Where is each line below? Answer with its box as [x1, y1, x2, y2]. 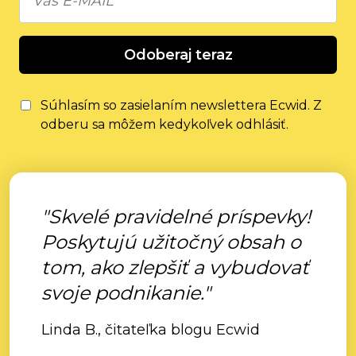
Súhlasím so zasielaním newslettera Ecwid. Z [41, 98, 322, 113]
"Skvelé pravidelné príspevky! [41, 205, 311, 228]
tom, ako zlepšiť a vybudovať [41, 256, 309, 279]
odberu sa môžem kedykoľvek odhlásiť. [41, 117, 288, 132]
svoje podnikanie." [41, 281, 211, 304]
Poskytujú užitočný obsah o [41, 230, 301, 253]
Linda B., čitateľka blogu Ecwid [41, 321, 260, 339]
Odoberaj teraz [123, 46, 233, 64]
